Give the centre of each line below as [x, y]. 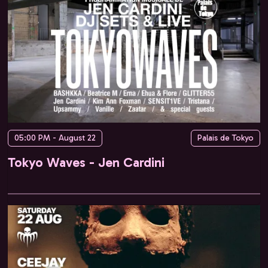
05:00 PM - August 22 [55, 138]
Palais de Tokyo [226, 138]
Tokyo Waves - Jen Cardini [86, 162]
